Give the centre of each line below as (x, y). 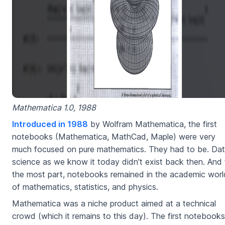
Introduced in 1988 (50, 124)
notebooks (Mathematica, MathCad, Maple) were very (114, 137)
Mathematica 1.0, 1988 (54, 108)
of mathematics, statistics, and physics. (85, 187)
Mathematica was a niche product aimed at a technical (114, 204)
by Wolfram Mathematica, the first (152, 124)
